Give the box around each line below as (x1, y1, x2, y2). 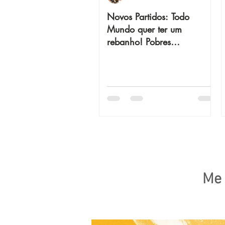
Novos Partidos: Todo (107, 10, 189, 23)
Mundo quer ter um (107, 23, 182, 35)
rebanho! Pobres (107, 35, 171, 48)
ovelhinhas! (107, 48, 152, 60)
